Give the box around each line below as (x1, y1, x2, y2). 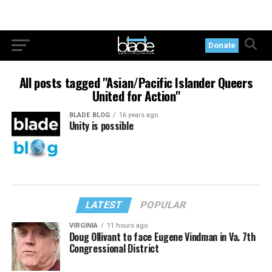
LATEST (84, 199, 124, 211)
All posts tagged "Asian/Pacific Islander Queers (19, 73, 253, 92)
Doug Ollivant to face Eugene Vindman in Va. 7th (69, 229, 256, 244)
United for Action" (92, 86, 180, 105)
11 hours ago (106, 222, 148, 229)
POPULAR (139, 199, 188, 211)
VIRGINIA (69, 222, 98, 229)
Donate (208, 41, 236, 50)
